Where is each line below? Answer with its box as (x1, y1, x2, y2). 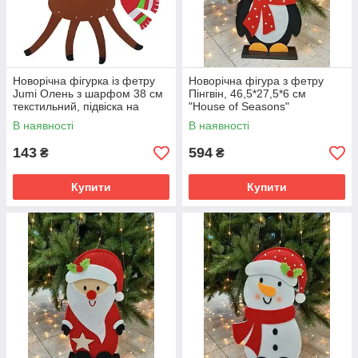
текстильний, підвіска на (13, 100, 139, 113)
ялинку (13, 113, 49, 125)
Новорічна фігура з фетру (189, 74, 324, 87)
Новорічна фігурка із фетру (13, 74, 155, 87)
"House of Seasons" (189, 100, 289, 113)
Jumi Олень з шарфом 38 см (13, 87, 163, 100)
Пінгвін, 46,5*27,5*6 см (189, 87, 306, 100)
